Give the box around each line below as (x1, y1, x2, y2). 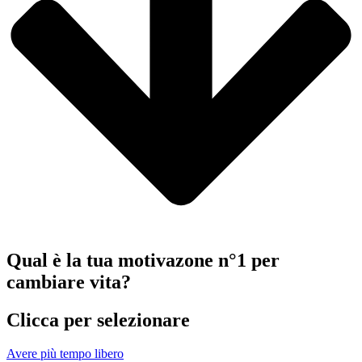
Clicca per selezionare (6, 309, 190, 330)
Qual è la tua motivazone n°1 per (6, 249, 280, 271)
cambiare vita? (6, 271, 131, 293)
